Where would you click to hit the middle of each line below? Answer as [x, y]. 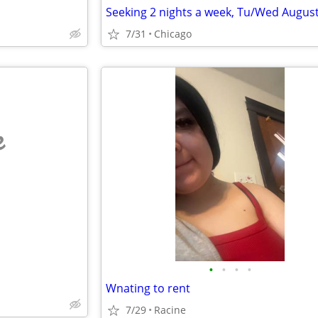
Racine [170, 310]
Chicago [173, 34]
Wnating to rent [148, 288]
